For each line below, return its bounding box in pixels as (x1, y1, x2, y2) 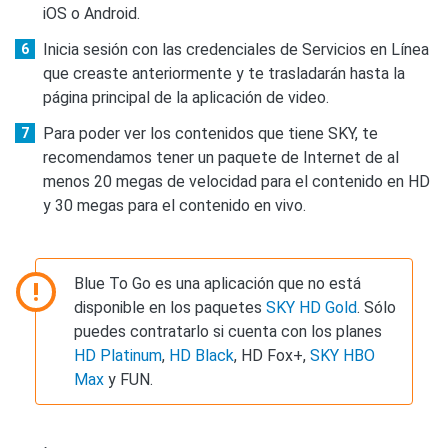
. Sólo (357, 297, 397, 317)
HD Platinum (74, 345, 163, 365)
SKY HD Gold (266, 297, 358, 317)
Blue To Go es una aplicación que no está (74, 273, 362, 293)
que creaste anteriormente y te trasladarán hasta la (43, 63, 405, 83)
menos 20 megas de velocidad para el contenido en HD (43, 171, 430, 191)
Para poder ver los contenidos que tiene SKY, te (43, 123, 378, 143)
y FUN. (104, 369, 154, 389)
